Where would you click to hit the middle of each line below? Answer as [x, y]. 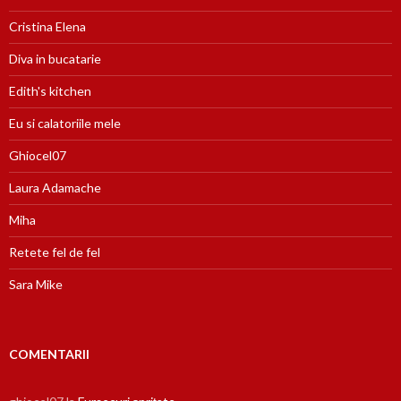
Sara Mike [36, 285]
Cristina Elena [47, 27]
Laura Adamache [55, 188]
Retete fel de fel [55, 252]
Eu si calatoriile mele [65, 124]
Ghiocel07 [38, 156]
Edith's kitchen [50, 91]
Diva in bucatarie [55, 59]
